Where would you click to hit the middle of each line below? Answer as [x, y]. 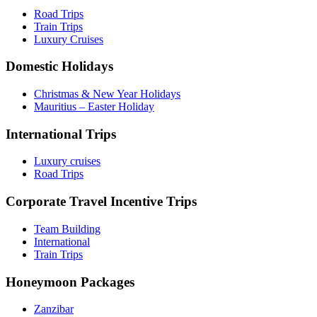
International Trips [61, 134]
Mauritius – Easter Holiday [94, 106]
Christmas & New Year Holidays [107, 94]
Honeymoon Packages [70, 282]
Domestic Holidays [59, 67]
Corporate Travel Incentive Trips [101, 202]
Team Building [67, 229]
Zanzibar [54, 309]
